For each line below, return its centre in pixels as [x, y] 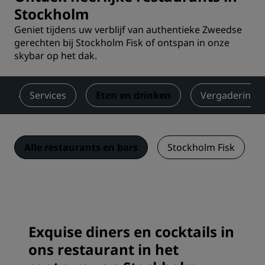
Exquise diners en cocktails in [131, 232]
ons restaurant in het [104, 249]
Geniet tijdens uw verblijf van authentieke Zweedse [128, 30]
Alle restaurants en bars [81, 147]
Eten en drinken [133, 95]
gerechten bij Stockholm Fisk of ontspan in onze [122, 43]
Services [48, 95]
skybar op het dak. [56, 56]
